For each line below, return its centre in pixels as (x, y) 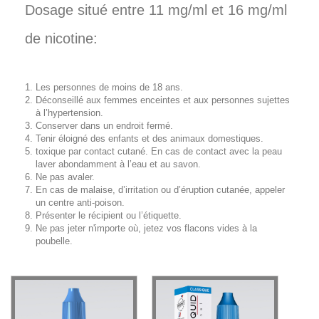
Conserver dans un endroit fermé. (104, 126)
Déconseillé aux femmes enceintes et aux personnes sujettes (163, 100)
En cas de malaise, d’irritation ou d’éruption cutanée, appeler (160, 190)
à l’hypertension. (69, 113)
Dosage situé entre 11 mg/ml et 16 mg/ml (156, 10)
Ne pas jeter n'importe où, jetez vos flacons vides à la (146, 229)
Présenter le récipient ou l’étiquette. (109, 216)
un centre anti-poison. (80, 203)
